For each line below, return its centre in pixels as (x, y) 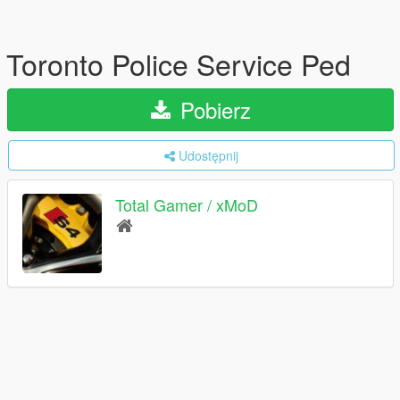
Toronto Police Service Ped (179, 63)
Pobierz (212, 109)
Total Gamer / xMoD (187, 205)
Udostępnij (208, 155)
